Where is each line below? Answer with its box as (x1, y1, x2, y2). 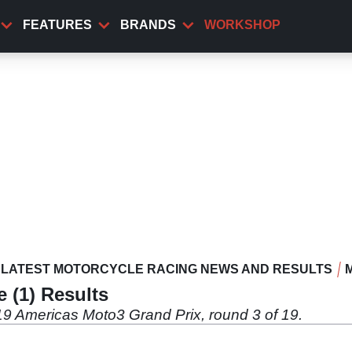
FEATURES (23, 18, 92, 31)
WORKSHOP (204, 18, 280, 31)
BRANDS (120, 18, 176, 31)
